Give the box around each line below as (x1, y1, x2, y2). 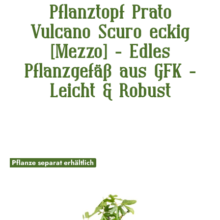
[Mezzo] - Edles (50, 41, 170, 62)
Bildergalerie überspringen (9, 128, 96, 139)
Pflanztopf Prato (49, 2, 171, 23)
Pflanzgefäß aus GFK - (24, 61, 196, 82)
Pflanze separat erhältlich (12, 157, 94, 167)
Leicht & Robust (50, 81, 170, 101)
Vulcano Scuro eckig (30, 22, 190, 42)
